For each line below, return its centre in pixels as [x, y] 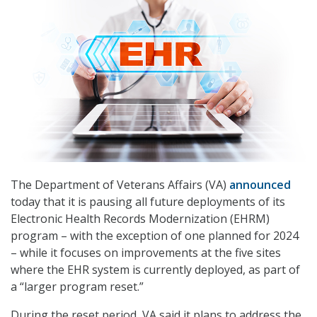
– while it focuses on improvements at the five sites [146, 253]
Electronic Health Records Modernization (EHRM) [140, 219]
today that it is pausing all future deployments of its [148, 202]
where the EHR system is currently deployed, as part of [155, 270]
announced [260, 185]
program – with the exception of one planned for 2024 [155, 236]
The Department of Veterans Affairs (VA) [120, 185]
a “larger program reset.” [77, 287]
